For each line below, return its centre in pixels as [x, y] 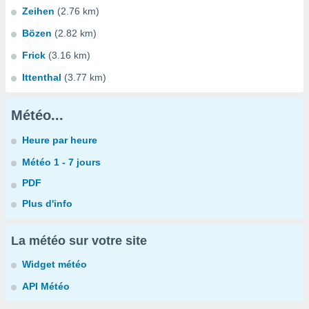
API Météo [46, 286]
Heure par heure [60, 140]
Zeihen [38, 11]
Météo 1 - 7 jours [61, 162]
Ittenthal [42, 77]
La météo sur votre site [79, 241]
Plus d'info [47, 203]
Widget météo [54, 264]
